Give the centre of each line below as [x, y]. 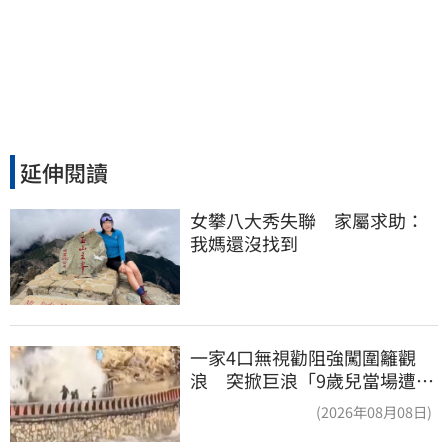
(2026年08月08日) [374, 411]
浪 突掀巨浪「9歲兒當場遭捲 [312, 379]
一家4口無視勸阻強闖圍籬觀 [303, 356]
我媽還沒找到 [244, 243]
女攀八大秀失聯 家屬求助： [307, 220]
